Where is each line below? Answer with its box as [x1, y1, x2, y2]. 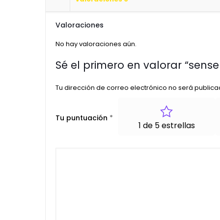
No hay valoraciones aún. [55, 39, 137, 49]
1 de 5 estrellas [138, 119, 195, 131]
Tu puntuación [55, 113, 110, 123]
